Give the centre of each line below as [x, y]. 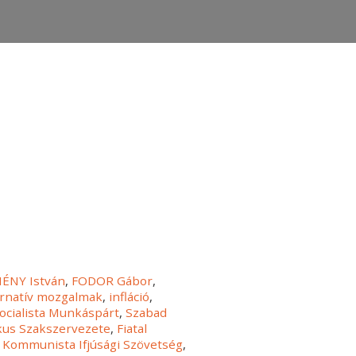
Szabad [147, 313]
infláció [130, 297]
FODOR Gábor [112, 281]
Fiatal [132, 329]
